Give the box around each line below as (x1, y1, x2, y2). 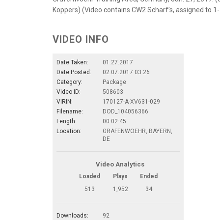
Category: (56, 78, 82, 85)
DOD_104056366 (103, 108, 148, 115)
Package (103, 78, 126, 85)
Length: (56, 117, 77, 125)
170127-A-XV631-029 (103, 98, 160, 105)
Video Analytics (96, 160, 145, 168)
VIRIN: (56, 98, 73, 105)
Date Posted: (56, 68, 91, 76)
